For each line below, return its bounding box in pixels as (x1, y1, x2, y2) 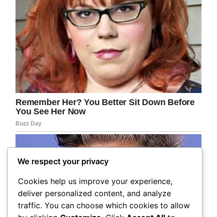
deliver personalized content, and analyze (18, 188, 171, 198)
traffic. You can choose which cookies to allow (18, 200, 190, 210)
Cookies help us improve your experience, (18, 176, 172, 186)
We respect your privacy (17, 156, 108, 166)
